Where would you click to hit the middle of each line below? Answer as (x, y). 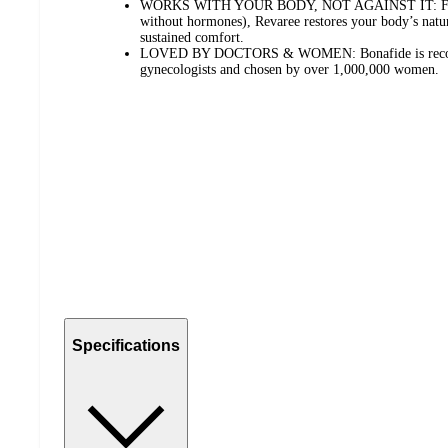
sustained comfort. (192, 38)
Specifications (126, 345)
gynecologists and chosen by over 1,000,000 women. (289, 70)
